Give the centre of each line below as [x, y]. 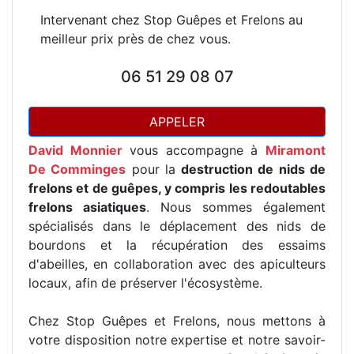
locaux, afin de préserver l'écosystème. [145, 283]
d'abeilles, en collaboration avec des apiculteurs [177, 264]
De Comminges [77, 169]
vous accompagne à [194, 150]
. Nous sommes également [236, 207]
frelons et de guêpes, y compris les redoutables [177, 188]
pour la [154, 169]
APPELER [177, 122]
